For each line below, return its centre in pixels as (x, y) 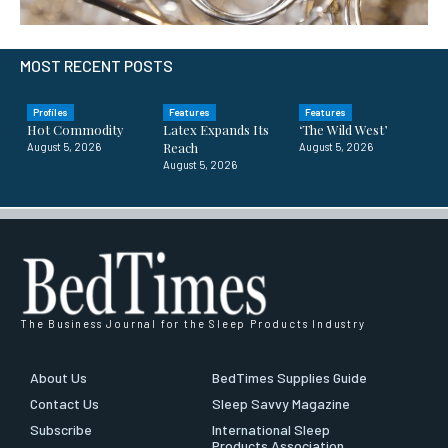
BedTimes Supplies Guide (289, 378)
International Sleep (271, 430)
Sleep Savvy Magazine (281, 404)
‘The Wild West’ (343, 130)
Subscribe (61, 430)
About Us (58, 378)
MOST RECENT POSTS (96, 65)
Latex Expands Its (216, 130)
